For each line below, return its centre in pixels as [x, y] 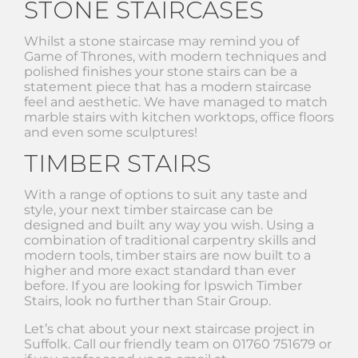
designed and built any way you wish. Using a [169, 225]
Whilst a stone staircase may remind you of [161, 41]
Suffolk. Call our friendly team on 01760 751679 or [178, 344]
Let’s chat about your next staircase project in [169, 328]
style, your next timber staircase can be [149, 209]
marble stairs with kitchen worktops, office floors [179, 117]
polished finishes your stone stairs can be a [161, 71]
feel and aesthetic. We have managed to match [176, 101]
